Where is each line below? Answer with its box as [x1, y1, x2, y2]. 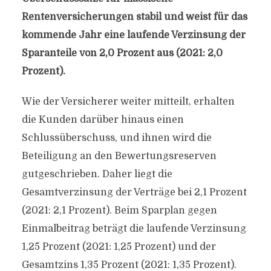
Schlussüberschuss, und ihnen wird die [21, 132, 212, 143]
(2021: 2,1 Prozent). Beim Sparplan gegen [21, 205, 217, 216]
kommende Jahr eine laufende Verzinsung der [21, 30, 246, 41]
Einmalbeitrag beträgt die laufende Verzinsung [21, 223, 246, 234]
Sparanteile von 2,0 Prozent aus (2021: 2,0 [21, 48, 223, 59]
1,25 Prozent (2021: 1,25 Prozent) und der [21, 241, 216, 252]
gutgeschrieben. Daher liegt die [21, 169, 172, 180]
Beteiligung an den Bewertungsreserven [21, 151, 217, 162]
